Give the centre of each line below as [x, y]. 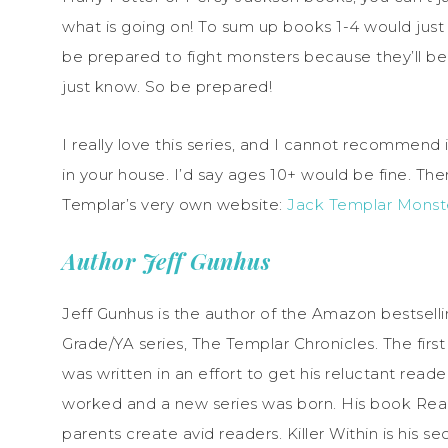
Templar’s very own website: [174, 204]
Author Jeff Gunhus [166, 260]
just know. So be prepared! [167, 86]
